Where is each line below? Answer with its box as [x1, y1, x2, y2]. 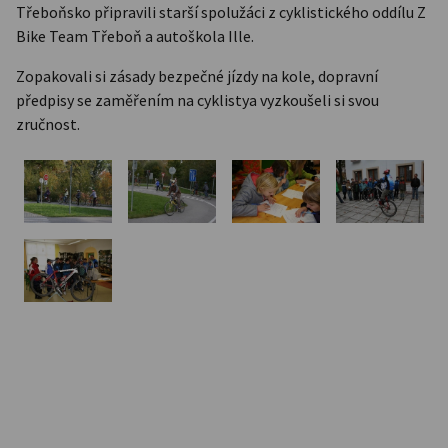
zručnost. [16, 113, 80, 134]
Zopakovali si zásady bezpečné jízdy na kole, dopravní [16, 65, 378, 86]
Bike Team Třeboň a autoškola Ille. [16, 25, 254, 46]
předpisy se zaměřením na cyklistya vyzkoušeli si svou [16, 89, 379, 110]
